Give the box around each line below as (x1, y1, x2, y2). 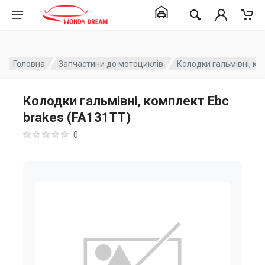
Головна (13, 59, 45, 69)
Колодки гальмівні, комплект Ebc (23, 93, 229, 108)
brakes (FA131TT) (23, 110, 131, 125)
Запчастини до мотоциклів (59, 59, 164, 69)
